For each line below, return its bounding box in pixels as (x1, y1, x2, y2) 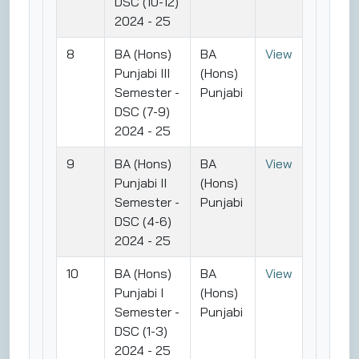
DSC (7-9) (115, 103, 170, 119)
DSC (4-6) (115, 212, 171, 229)
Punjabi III (115, 64, 170, 81)
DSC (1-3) (115, 322, 167, 339)
